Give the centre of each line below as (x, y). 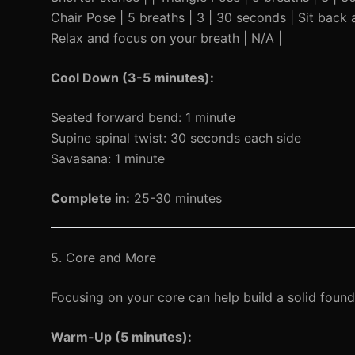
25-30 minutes (176, 198)
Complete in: (90, 198)
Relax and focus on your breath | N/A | (166, 38)
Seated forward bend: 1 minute (143, 117)
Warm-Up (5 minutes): (121, 337)
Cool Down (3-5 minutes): (132, 78)
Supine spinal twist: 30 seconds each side (176, 138)
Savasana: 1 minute (108, 158)
